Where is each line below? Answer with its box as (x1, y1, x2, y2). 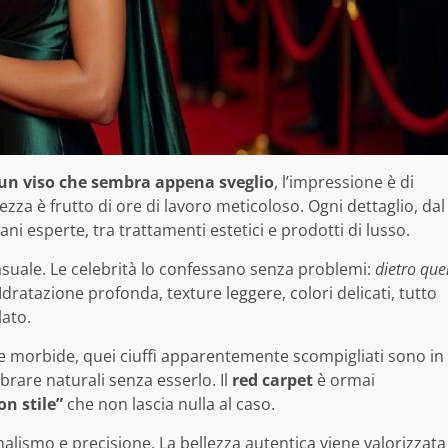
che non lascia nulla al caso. (63, 392, 275, 415)
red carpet (232, 368, 313, 391)
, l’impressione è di (274, 170, 414, 193)
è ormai (313, 368, 375, 391)
